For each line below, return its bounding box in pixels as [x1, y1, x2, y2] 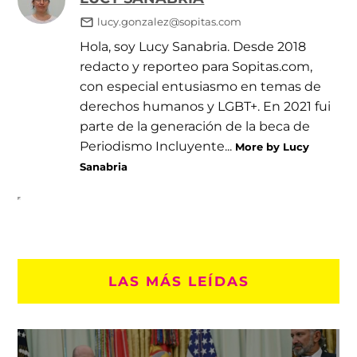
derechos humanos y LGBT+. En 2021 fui [80, 97, 331, 114]
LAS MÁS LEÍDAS [108, 272, 249, 289]
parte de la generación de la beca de [80, 117, 311, 134]
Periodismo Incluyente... [80, 137, 236, 154]
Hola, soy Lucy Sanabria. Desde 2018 [80, 37, 307, 54]
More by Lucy [235, 139, 310, 153]
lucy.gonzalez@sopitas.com [96, 15, 241, 28]
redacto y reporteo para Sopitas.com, [80, 57, 313, 74]
